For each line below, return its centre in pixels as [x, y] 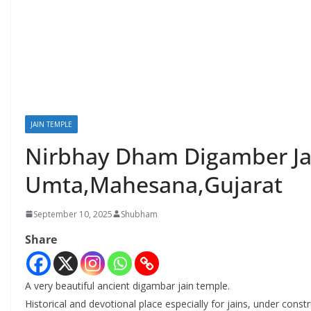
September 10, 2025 [73, 214]
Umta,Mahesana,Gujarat [154, 184]
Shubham [139, 214]
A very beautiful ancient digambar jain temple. [127, 285]
